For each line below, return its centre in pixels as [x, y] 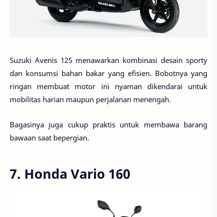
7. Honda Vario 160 [70, 174]
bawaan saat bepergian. [49, 138]
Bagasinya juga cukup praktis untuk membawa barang [108, 125]
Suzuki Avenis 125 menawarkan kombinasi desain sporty [108, 60]
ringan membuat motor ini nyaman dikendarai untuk [108, 86]
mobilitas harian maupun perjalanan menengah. [90, 99]
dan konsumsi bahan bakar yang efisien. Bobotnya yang [108, 73]
